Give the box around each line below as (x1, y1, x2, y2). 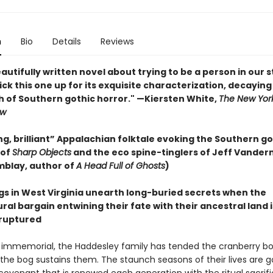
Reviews (100, 35, 134, 48)
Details (52, 35, 81, 48)
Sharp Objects (12, 146, 71, 158)
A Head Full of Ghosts (76, 160, 165, 172)
